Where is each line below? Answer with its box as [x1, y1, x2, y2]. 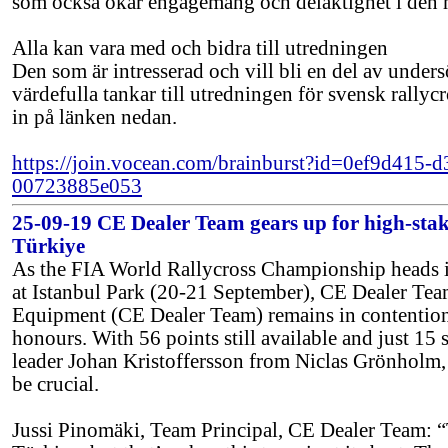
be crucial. [12, 373, 99, 395]
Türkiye [12, 235, 85, 257]
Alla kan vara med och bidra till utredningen [12, 37, 388, 59]
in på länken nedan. [12, 106, 177, 128]
